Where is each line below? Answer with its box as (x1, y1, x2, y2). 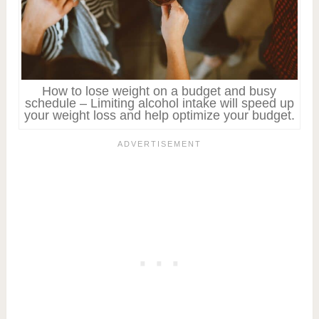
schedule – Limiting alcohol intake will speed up (24, 95, 294, 110)
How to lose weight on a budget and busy (42, 83, 277, 98)
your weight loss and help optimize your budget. (23, 108, 295, 122)
